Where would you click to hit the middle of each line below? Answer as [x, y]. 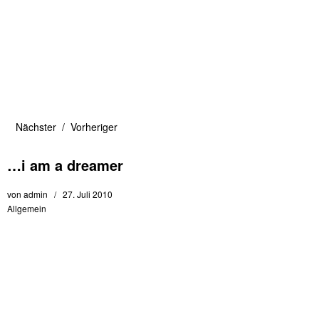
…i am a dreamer [65, 165]
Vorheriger [94, 127]
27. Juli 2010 [88, 194]
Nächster [36, 127]
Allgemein [27, 208]
